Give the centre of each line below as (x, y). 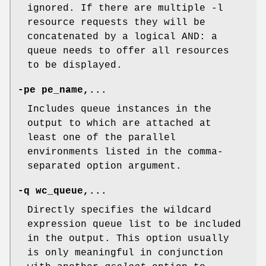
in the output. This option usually (128, 239)
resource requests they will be (116, 23)
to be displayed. (75, 66)
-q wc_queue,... (62, 191)
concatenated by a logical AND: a (122, 37)
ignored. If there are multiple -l (125, 9)
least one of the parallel (102, 138)
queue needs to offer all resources (128, 51)
